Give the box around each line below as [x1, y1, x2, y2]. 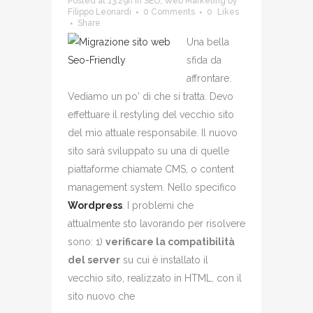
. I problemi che [122, 200, 194, 211]
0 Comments [143, 7, 195, 17]
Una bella [187, 36, 229, 48]
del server [68, 254, 120, 265]
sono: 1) [68, 236, 105, 247]
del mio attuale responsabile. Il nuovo [68, 127, 238, 138]
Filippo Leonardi [68, 7, 131, 17]
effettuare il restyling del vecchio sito [68, 109, 234, 120]
